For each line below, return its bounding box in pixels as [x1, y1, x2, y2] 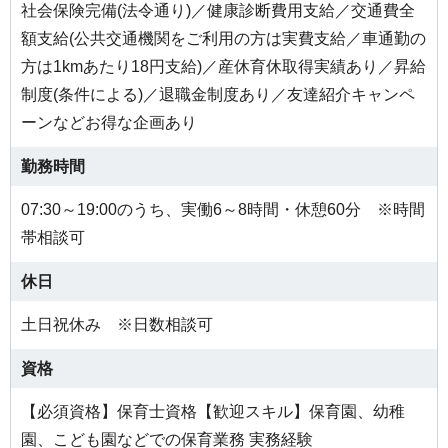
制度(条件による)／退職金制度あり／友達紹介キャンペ [21, 86, 415, 104]
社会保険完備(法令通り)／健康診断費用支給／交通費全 [21, 2, 415, 20]
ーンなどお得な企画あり [21, 114, 197, 132]
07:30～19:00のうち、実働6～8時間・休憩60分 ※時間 [21, 201, 425, 219]
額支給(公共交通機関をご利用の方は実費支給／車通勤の [21, 30, 426, 48]
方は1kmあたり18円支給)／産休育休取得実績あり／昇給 [21, 58, 426, 76]
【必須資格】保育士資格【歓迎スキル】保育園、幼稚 [21, 403, 405, 421]
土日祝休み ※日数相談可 [21, 316, 213, 334]
